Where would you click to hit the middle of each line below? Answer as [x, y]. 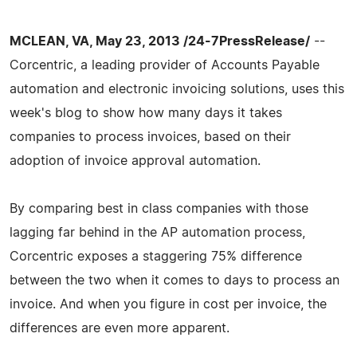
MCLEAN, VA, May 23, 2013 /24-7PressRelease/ [160, 41]
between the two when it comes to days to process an [175, 280]
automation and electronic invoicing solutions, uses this [177, 89]
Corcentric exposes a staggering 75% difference [156, 256]
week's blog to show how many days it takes [146, 113]
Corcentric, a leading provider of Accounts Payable [165, 65]
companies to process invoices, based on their [150, 137]
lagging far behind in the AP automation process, [157, 232]
